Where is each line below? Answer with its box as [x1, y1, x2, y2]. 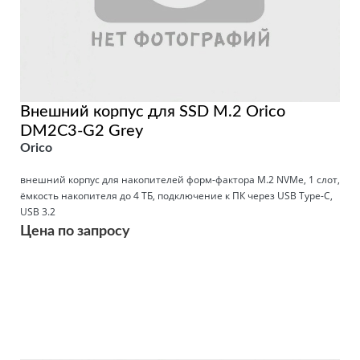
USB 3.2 [20, 205, 55, 219]
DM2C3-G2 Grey [20, 123, 143, 140]
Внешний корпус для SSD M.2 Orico [20, 104, 285, 121]
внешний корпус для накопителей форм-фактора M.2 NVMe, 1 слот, [20, 173, 340, 187]
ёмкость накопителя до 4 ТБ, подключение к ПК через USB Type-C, [20, 189, 333, 203]
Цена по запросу [20, 224, 130, 239]
